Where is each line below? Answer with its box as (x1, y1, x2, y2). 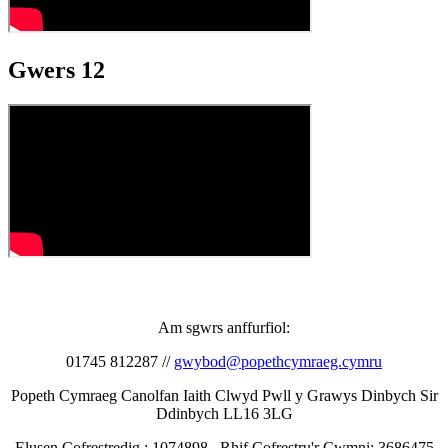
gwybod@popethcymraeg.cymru (174, 353, 382, 371)
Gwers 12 (8, 56, 105, 83)
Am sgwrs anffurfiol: (158, 319, 290, 337)
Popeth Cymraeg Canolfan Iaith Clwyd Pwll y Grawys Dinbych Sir (10, 387, 438, 405)
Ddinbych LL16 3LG (155, 405, 293, 423)
